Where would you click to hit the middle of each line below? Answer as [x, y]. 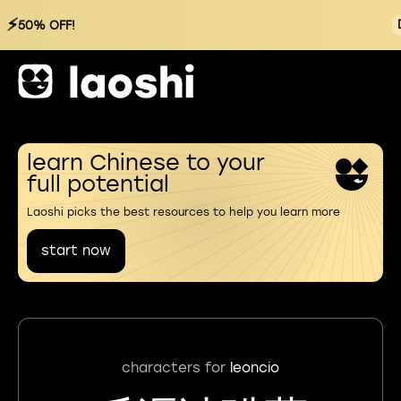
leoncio [255, 368]
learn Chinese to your [146, 162]
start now [76, 251]
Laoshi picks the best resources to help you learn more [183, 212]
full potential [98, 184]
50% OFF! [47, 25]
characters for [176, 368]
